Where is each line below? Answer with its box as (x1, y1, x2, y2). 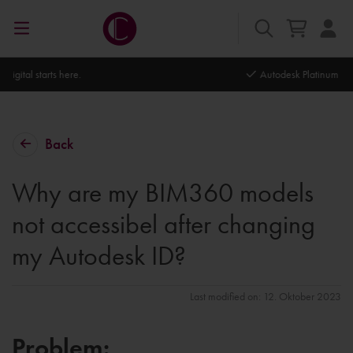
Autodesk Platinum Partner (32, 68, 144, 81)
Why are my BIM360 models (12, 177, 314, 209)
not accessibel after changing (12, 209, 315, 240)
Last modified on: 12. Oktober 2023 (190, 290, 341, 303)
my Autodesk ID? (12, 240, 186, 272)
